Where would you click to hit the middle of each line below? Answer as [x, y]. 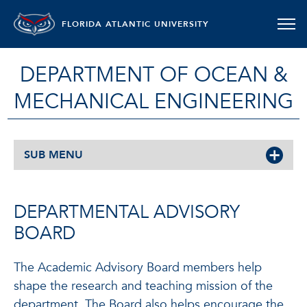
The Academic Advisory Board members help [138, 268]
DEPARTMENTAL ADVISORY [127, 212]
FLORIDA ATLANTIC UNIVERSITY [135, 24]
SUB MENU [53, 155]
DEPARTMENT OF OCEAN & [153, 75]
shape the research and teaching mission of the [143, 286]
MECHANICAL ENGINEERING [153, 102]
